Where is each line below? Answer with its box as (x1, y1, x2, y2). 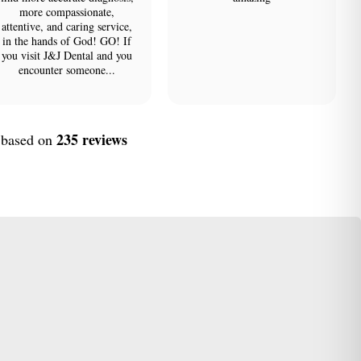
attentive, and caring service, (2, 19, 133, 34)
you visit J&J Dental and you (2, 48, 133, 63)
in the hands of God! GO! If (2, 33, 132, 48)
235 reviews (56, 128, 127, 150)
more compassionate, (19, 4, 115, 19)
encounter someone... (19, 62, 116, 77)
